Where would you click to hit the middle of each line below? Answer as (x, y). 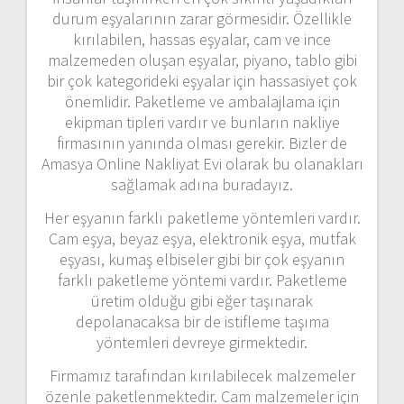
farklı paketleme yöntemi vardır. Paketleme (202, 280)
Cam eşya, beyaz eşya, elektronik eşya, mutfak (202, 238)
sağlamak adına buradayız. (202, 184)
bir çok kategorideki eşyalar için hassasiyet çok (202, 80)
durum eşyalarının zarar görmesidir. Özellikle (202, 18)
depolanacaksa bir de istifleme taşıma (202, 321)
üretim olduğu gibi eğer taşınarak (202, 300)
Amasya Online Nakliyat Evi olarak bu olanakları (202, 163)
